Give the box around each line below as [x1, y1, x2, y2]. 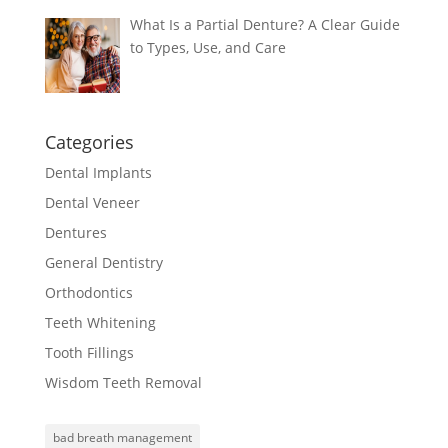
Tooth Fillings [44, 343, 134, 362]
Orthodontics [44, 283, 133, 302]
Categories [44, 130, 134, 154]
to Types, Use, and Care [130, 38, 287, 58]
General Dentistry [44, 253, 163, 272]
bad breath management [52, 429, 192, 446]
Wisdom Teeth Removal [44, 373, 202, 392]
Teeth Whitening [44, 313, 156, 332]
